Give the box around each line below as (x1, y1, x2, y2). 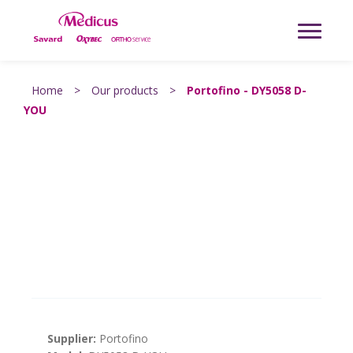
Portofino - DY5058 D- (187, 83, 307, 98)
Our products (91, 83, 158, 98)
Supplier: (47, 331, 96, 346)
